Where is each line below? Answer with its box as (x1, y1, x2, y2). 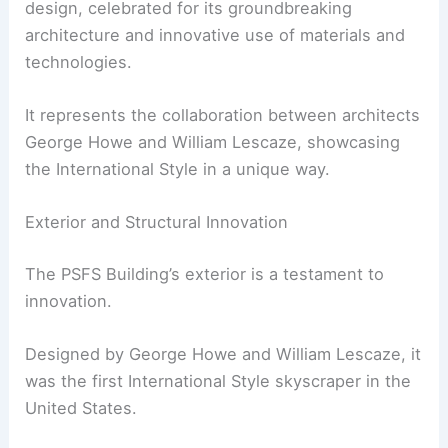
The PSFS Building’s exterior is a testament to (25, 263, 385, 284)
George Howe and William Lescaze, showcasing (25, 132, 401, 153)
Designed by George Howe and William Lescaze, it (25, 344, 422, 365)
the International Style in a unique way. (25, 159, 331, 180)
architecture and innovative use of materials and (25, 24, 406, 45)
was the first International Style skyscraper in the (25, 371, 412, 392)
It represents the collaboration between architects (25, 105, 421, 126)
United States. (25, 398, 138, 419)
